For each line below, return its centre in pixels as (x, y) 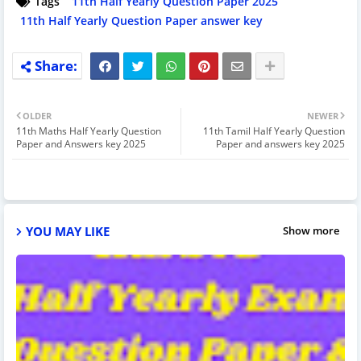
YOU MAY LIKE (68, 231)
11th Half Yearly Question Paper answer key (141, 20)
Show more (311, 231)
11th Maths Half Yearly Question (89, 131)
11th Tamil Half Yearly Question (274, 131)
